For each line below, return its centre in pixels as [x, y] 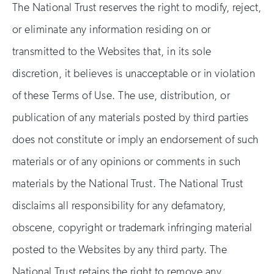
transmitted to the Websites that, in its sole [112, 51]
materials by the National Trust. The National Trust [128, 183]
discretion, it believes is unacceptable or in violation [134, 73]
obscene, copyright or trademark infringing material [132, 228]
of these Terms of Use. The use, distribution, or [121, 95]
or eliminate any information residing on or [112, 29]
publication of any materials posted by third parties [131, 117]
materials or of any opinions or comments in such [127, 161]
